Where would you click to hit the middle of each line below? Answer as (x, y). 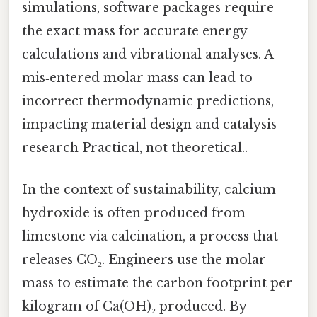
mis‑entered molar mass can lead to (137, 77)
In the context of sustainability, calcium (149, 189)
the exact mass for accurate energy (134, 31)
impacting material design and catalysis (149, 124)
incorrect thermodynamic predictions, (148, 101)
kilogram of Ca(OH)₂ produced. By (134, 306)
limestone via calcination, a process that (150, 236)
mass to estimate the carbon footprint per (157, 283)
